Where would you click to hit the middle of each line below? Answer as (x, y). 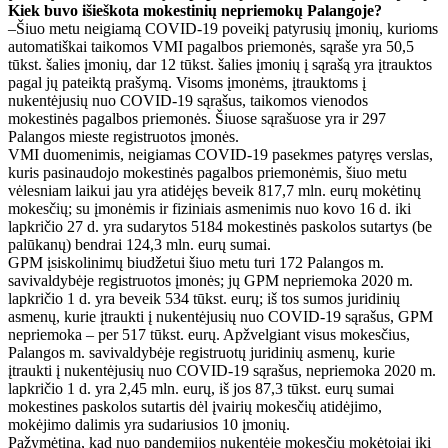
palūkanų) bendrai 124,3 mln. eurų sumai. (139, 244)
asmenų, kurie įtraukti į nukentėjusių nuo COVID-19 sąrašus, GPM (220, 316)
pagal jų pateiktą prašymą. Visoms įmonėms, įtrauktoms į (187, 82)
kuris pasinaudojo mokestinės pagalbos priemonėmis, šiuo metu (207, 172)
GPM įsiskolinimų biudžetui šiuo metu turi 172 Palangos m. (196, 262)
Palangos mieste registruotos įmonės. (123, 136)
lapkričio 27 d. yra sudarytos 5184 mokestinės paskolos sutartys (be (220, 226)
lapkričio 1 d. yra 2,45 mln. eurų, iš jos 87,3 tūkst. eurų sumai (201, 388)
